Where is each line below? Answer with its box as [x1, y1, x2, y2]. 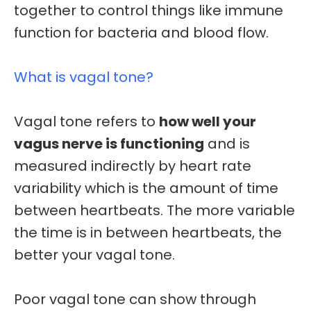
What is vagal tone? [14, 67, 153, 87]
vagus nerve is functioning [14, 134, 204, 154]
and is [204, 134, 250, 154]
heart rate [176, 156, 251, 176]
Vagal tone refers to [14, 112, 159, 132]
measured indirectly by [14, 156, 176, 176]
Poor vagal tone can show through [14, 289, 256, 310]
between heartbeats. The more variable [14, 201, 295, 221]
